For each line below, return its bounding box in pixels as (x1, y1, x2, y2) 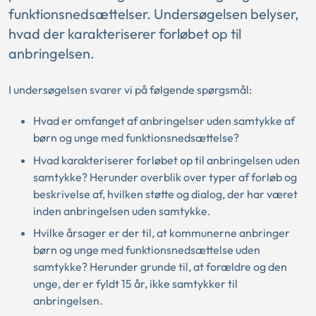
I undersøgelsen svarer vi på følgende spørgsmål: (8, 83, 252, 97)
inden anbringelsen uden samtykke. (33, 203, 211, 218)
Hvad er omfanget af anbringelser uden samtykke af (33, 114, 295, 128)
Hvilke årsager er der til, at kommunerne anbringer (33, 226, 290, 240)
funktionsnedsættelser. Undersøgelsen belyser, (8, 5, 299, 23)
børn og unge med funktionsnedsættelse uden (33, 243, 260, 257)
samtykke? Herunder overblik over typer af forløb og (33, 169, 297, 184)
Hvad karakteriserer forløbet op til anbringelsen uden (33, 152, 300, 167)
